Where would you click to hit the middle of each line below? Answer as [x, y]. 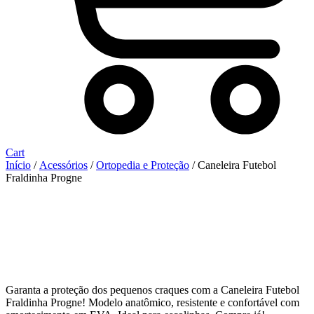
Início [18, 165]
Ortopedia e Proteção [143, 165]
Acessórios [63, 165]
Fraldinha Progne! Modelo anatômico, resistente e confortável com [152, 302]
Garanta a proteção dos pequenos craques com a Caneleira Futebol [152, 289]
